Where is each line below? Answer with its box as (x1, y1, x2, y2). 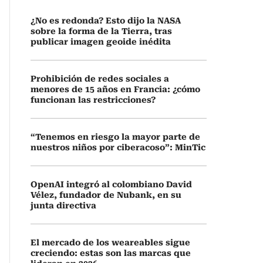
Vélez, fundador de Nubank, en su (31, 190, 181, 200)
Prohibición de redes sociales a (31, 74, 169, 83)
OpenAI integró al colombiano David (31, 180, 192, 189)
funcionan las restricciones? (31, 95, 156, 104)
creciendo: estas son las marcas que (31, 248, 191, 258)
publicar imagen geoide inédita (31, 37, 171, 46)
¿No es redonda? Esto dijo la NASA (31, 16, 181, 25)
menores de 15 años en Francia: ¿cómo (31, 85, 200, 94)
